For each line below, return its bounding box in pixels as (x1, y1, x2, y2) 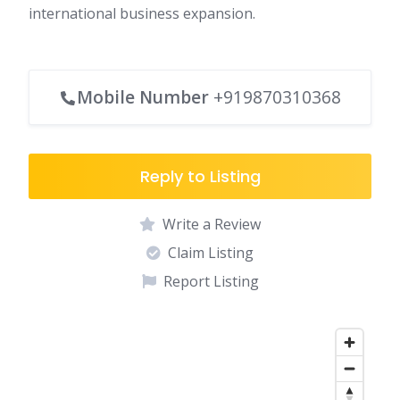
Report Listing (162, 271, 259, 291)
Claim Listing (168, 243, 254, 262)
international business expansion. (29, 4, 255, 23)
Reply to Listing (139, 165, 261, 187)
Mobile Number (77, 85, 209, 109)
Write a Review (162, 214, 261, 234)
